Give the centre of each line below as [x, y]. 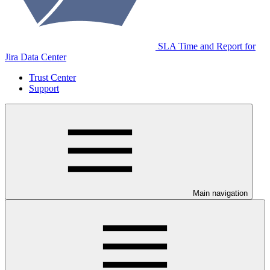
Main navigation [220, 193]
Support [44, 88]
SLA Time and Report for [207, 46]
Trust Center [52, 77]
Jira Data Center [36, 57]
